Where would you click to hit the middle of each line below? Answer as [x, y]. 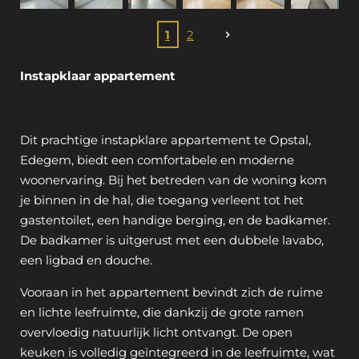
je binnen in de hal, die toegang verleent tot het [162, 200]
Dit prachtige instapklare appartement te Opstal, [165, 140]
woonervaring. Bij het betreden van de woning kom [173, 180]
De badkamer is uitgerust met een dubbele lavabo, [172, 240]
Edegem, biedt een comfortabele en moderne [157, 160]
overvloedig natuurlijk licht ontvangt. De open [156, 333]
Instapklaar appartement [98, 76]
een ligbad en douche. [86, 260]
